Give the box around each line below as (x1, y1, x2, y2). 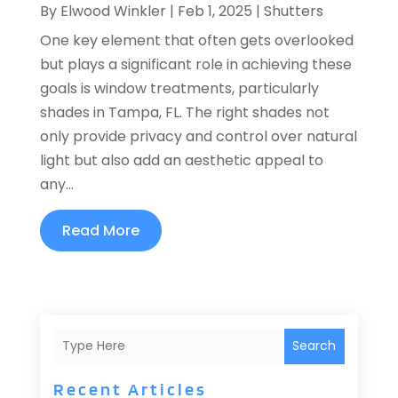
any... (39, 173, 74, 195)
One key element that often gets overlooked (39, 29, 354, 51)
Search (292, 337, 337, 355)
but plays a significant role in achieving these (39, 53, 352, 75)
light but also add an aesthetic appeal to (39, 149, 323, 171)
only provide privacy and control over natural (39, 125, 357, 147)
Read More (61, 219, 139, 241)
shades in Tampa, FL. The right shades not (39, 101, 330, 123)
